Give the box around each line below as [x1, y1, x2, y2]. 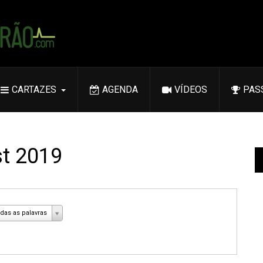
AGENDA [102, 84, 138, 95]
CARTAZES [12, 84, 56, 95]
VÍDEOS [174, 84, 207, 95]
